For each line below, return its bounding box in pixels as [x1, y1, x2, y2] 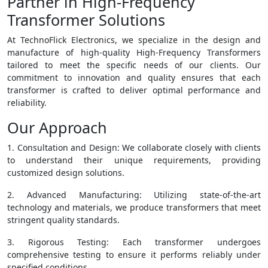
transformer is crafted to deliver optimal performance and [7, 84, 261, 96]
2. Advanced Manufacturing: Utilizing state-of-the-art [7, 189, 261, 201]
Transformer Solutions [7, 10, 165, 31]
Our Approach [7, 117, 107, 138]
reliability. [7, 97, 47, 109]
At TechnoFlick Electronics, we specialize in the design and [7, 34, 261, 46]
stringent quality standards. [7, 214, 120, 226]
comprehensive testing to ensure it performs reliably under [7, 249, 261, 261]
